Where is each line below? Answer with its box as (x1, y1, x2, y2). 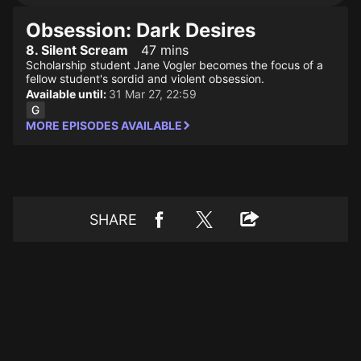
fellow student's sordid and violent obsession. (26, 72, 264, 85)
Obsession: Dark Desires (26, 19, 255, 42)
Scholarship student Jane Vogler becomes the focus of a (26, 58, 323, 72)
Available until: (26, 87, 109, 101)
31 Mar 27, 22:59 (109, 87, 197, 101)
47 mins (141, 42, 189, 58)
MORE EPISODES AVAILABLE (26, 118, 182, 132)
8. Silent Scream (26, 42, 128, 58)
